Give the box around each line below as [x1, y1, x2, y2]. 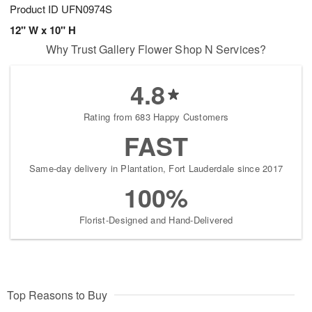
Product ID [10, 1, 61, 17]
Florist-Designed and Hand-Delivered [79, 213, 233, 227]
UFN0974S [61, 1, 112, 17]
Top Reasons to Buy [7, 287, 107, 304]
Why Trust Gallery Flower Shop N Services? [45, 41, 267, 58]
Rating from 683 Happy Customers [83, 110, 229, 124]
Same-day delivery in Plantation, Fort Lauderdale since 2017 [29, 162, 283, 175]
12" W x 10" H [10, 22, 76, 38]
